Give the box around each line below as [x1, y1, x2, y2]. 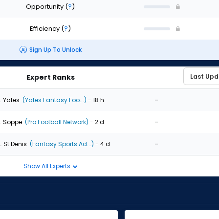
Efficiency [30, 23, 61, 33]
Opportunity [26, 1, 65, 11]
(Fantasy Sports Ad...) [28, 139, 94, 148]
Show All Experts [23, 161, 72, 170]
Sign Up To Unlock [29, 45, 82, 54]
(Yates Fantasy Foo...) [21, 95, 87, 104]
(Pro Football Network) [23, 117, 88, 126]
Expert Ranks [26, 72, 75, 82]
